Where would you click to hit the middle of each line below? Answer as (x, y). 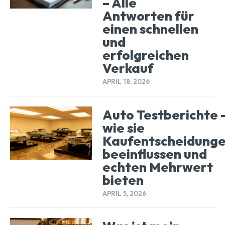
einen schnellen (150, 29)
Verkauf (128, 68)
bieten (123, 180)
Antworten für (148, 16)
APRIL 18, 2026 (126, 82)
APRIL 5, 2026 (124, 193)
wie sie (123, 128)
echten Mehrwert (157, 167)
